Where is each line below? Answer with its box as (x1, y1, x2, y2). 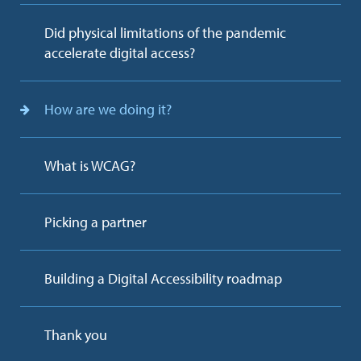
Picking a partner (44, 213, 147, 232)
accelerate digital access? (44, 44, 195, 63)
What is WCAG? (44, 156, 135, 176)
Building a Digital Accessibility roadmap (44, 269, 282, 288)
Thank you (44, 326, 107, 345)
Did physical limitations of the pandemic (44, 23, 286, 43)
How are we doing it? (44, 100, 172, 119)
